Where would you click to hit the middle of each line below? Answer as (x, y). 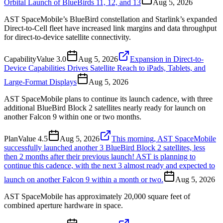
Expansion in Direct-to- (167, 59)
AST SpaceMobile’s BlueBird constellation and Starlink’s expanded (111, 19)
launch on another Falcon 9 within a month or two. (84, 179)
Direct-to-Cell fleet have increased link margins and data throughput (110, 28)
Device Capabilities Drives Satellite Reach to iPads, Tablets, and (105, 68)
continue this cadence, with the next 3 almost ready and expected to (110, 165)
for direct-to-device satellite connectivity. (67, 37)
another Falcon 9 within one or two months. (73, 116)
